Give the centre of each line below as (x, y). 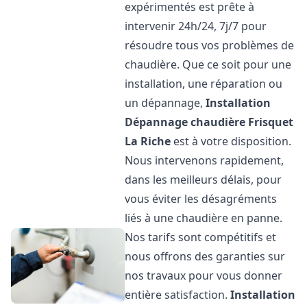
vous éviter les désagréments (201, 199)
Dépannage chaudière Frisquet (209, 122)
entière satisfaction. (178, 295)
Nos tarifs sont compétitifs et (201, 237)
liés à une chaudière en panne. (204, 218)
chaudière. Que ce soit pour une (208, 64)
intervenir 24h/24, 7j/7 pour (196, 26)
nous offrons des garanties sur (205, 256)
